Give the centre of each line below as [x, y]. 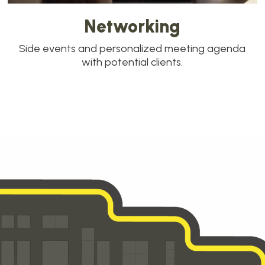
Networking [132, 27]
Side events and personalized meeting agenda [132, 49]
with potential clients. [132, 62]
